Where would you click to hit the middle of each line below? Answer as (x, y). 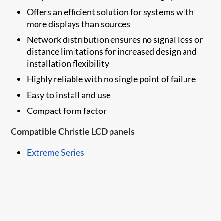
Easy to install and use (69, 94)
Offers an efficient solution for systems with (110, 12)
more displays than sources (79, 23)
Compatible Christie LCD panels (73, 131)
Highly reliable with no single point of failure (111, 79)
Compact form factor (67, 110)
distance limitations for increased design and (112, 51)
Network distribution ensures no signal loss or (115, 39)
